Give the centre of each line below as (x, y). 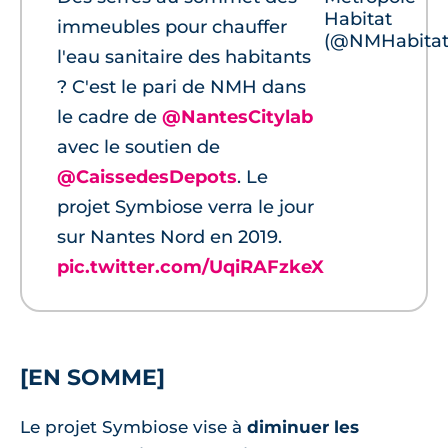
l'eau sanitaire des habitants (184, 57)
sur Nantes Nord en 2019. (169, 237)
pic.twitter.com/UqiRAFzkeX (190, 267)
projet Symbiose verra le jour (185, 207)
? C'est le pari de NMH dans (181, 87)
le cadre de (109, 117)
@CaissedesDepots (147, 177)
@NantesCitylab (237, 117)
